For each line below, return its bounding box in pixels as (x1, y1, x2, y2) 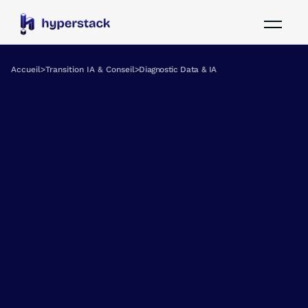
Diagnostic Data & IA (139, 65, 217, 74)
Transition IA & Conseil (45, 65, 135, 74)
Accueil (11, 65, 41, 74)
